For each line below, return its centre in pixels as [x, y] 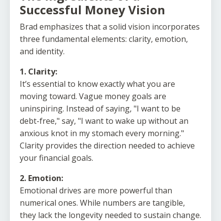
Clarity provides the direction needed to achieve [107, 146]
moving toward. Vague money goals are [93, 96]
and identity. [42, 52]
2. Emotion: [41, 178]
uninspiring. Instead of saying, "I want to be [100, 109]
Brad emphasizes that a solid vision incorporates [110, 27]
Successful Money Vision [92, 10]
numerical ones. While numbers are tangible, [102, 203]
